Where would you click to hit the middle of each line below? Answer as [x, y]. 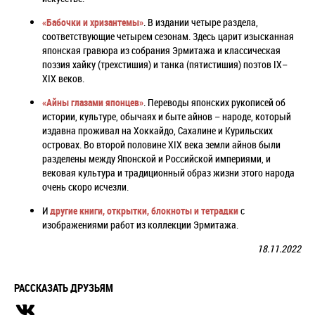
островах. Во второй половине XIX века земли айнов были [161, 144]
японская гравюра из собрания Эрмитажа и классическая [161, 50]
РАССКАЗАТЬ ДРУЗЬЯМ [64, 288]
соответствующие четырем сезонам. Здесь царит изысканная [168, 36]
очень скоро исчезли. [85, 187]
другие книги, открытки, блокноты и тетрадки [144, 211]
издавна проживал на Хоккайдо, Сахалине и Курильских [157, 130]
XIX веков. [63, 78]
